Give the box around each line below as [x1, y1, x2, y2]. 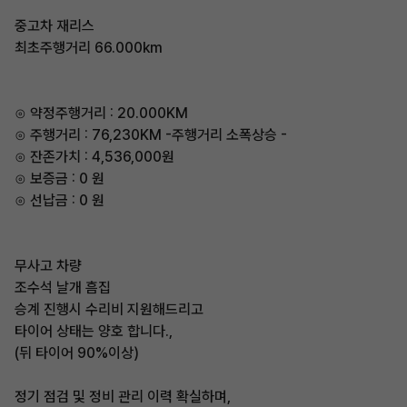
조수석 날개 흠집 [15, 279, 111, 296]
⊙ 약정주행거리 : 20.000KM [15, 104, 188, 122]
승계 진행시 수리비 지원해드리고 [15, 301, 203, 318]
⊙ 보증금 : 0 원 [15, 170, 104, 187]
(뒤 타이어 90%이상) [15, 344, 139, 362]
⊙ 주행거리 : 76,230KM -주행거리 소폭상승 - [15, 126, 287, 144]
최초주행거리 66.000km [15, 39, 163, 56]
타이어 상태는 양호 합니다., [15, 323, 173, 340]
